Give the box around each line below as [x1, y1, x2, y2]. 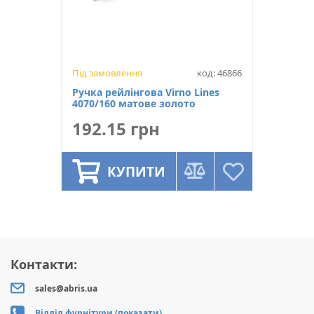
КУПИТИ [107, 162, 165, 181]
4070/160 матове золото [72, 97, 196, 110]
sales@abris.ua [35, 282, 97, 294]
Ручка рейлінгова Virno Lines [72, 86, 219, 99]
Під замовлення [72, 67, 142, 79]
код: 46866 [197, 67, 242, 79]
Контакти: [11, 256, 77, 273]
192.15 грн [72, 117, 160, 140]
